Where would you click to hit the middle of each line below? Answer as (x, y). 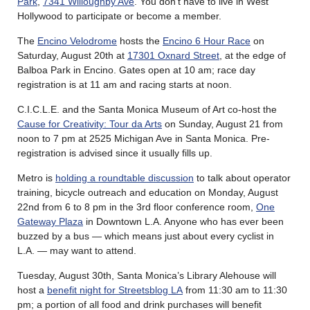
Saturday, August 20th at (72, 55)
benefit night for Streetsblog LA (115, 290)
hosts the (140, 40)
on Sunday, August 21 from (222, 124)
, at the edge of (253, 55)
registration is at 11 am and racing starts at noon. (125, 84)
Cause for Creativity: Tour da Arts (90, 124)
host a (32, 290)
